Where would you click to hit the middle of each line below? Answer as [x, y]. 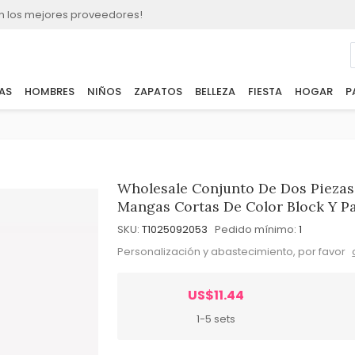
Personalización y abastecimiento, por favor [233, 251]
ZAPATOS [158, 92]
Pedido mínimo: [256, 229]
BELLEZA [215, 92]
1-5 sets [216, 319]
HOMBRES [49, 92]
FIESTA [265, 92]
